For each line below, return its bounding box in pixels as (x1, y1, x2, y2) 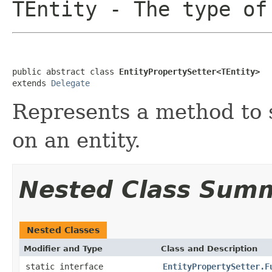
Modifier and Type (24, 243, 103, 253)
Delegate (51, 78, 90, 88)
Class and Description (161, 243, 257, 253)
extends (12, 78, 51, 88)
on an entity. (12, 127, 141, 152)
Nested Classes (27, 225, 100, 235)
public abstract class (12, 66, 119, 76)
